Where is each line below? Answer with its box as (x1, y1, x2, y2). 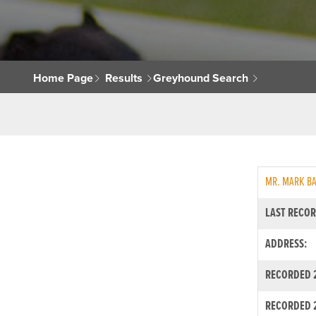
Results (105, 71, 143, 85)
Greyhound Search (153, 71, 249, 85)
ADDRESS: (265, 236, 307, 253)
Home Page (33, 71, 94, 85)
